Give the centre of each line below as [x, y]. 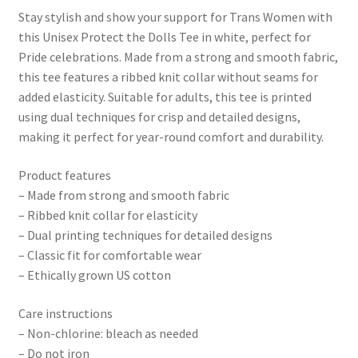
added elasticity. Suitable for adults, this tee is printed [165, 97]
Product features [64, 175]
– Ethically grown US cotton [94, 275]
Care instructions [65, 313]
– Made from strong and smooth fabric [123, 195]
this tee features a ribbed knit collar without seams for [168, 77]
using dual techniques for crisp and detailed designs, [159, 117]
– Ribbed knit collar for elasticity [107, 215]
